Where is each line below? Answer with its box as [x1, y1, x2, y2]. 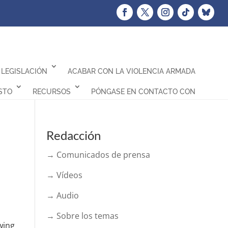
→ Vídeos [46, 169, 82, 181]
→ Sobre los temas [46, 210, 119, 221]
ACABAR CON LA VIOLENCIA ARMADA [67, 67, 195, 75]
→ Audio [46, 190, 79, 201]
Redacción [46, 128, 101, 142]
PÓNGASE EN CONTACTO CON [91, 88, 195, 96]
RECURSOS [32, 88, 71, 96]
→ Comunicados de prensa [46, 149, 150, 160]
